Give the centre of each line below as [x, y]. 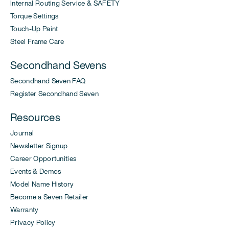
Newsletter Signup [39, 145]
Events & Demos [36, 171]
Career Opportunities [43, 158]
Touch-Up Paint [34, 28]
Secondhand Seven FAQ [48, 81]
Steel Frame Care [37, 41]
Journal [22, 133]
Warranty [25, 209]
